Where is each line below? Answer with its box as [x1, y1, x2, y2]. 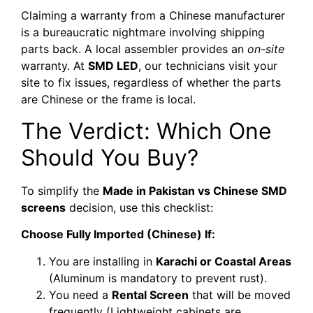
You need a [49, 287, 112, 302]
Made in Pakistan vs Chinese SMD [103, 183, 287, 198]
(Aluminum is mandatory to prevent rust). [49, 270, 267, 285]
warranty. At [21, 59, 88, 73]
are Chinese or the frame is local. [21, 92, 196, 107]
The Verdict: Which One [21, 117, 272, 145]
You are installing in [49, 254, 156, 268]
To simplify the [21, 183, 103, 198]
